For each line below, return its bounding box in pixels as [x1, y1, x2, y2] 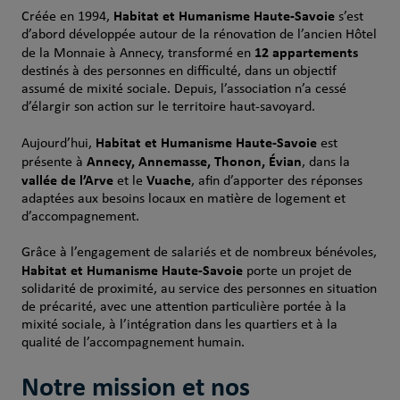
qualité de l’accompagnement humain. [21, 336, 245, 350]
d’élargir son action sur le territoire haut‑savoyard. [21, 100, 315, 114]
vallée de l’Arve [21, 170, 113, 190]
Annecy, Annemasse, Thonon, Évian [86, 151, 302, 171]
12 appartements [254, 42, 358, 62]
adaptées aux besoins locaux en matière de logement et [21, 192, 346, 206]
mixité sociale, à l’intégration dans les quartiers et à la [21, 318, 337, 332]
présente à [21, 155, 87, 170]
